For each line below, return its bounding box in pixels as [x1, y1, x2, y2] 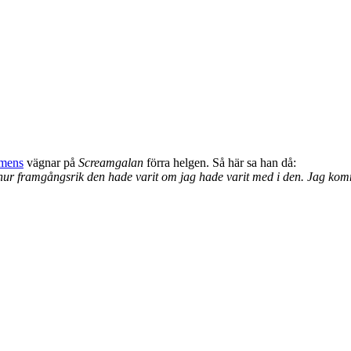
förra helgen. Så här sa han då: [143, 156, 296, 170]
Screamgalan [78, 156, 143, 170]
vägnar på [24, 156, 78, 170]
